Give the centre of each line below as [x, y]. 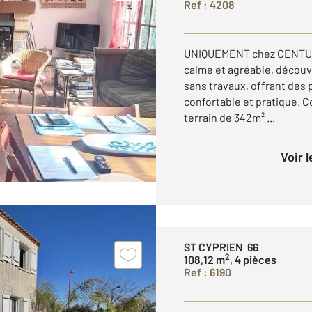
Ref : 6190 [208, 272]
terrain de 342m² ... [229, 117]
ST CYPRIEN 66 [221, 247]
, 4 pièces [253, 259]
